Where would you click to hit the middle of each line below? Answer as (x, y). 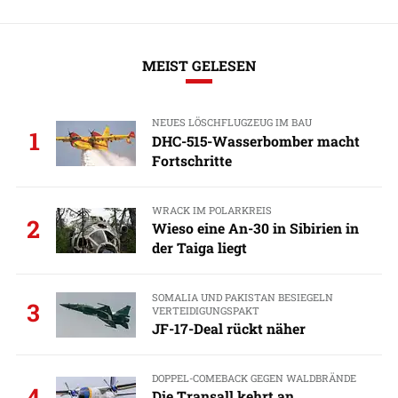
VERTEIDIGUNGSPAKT (205, 310)
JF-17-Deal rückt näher (228, 328)
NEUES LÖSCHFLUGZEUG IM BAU (231, 123)
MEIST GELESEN (199, 66)
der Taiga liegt (199, 247)
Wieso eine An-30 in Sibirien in (255, 227)
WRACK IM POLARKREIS (211, 210)
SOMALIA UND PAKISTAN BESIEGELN (242, 297)
